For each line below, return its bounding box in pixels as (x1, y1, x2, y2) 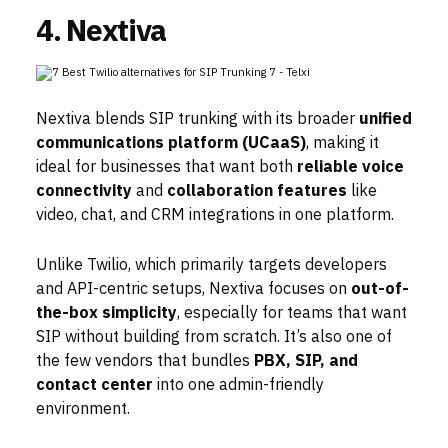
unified (359, 107, 412, 132)
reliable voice (297, 155, 404, 180)
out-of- (351, 277, 409, 302)
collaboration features (167, 179, 347, 204)
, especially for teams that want (177, 301, 407, 326)
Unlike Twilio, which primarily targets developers (36, 253, 387, 278)
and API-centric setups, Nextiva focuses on (36, 277, 351, 302)
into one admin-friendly (153, 373, 324, 398)
